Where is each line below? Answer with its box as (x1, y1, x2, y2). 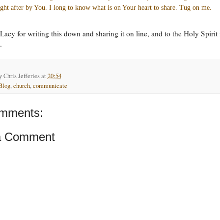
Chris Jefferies (3, 71, 40, 80)
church (13, 81, 30, 90)
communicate (32, 81, 67, 90)
